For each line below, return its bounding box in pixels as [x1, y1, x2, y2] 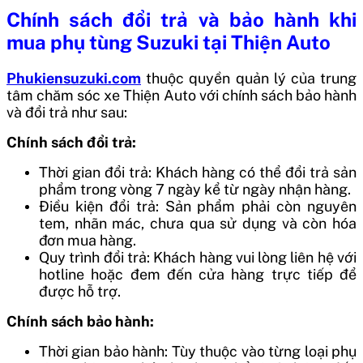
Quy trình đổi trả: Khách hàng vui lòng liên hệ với [39, 249, 357, 267]
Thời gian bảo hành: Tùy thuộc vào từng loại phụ [39, 343, 357, 361]
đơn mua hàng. [39, 232, 136, 250]
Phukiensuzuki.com [6, 70, 141, 88]
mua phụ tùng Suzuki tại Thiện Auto [6, 31, 331, 54]
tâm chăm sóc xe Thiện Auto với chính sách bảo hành [6, 87, 357, 105]
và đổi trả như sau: [6, 104, 127, 122]
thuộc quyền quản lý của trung [141, 70, 357, 88]
